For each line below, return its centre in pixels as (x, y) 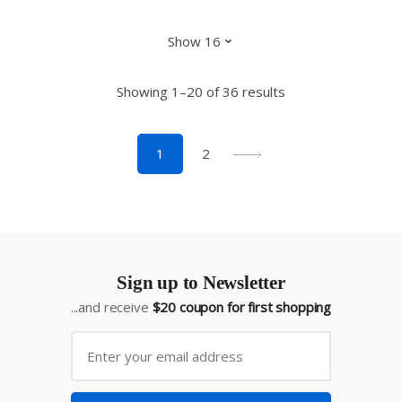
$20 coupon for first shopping (242, 307)
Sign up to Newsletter (201, 283)
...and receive (111, 307)
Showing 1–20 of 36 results (201, 92)
